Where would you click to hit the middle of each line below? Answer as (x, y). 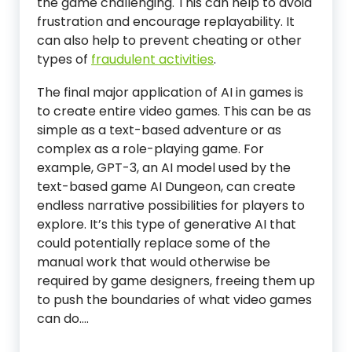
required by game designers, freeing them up (176, 281)
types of (64, 59)
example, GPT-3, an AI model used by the (164, 168)
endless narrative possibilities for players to (171, 205)
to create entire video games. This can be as (174, 111)
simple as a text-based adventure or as (159, 130)
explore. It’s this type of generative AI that (167, 224)
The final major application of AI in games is (170, 92)
